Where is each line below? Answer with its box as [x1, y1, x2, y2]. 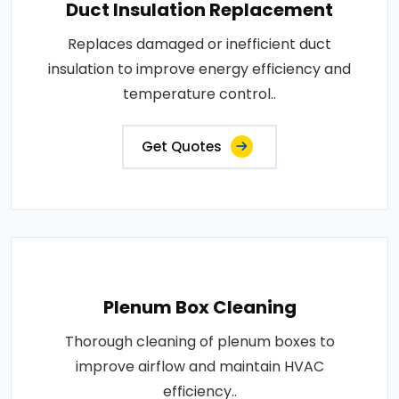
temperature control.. [123, 84, 276, 104]
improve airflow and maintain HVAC [75, 356, 324, 377]
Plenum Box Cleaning [102, 295, 297, 320]
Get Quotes [142, 137, 222, 156]
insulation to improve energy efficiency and [48, 59, 351, 79]
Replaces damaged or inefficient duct [68, 34, 331, 54]
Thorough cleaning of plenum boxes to [64, 331, 335, 352]
